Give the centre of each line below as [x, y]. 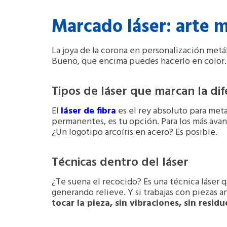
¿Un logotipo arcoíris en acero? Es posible [134, 133]
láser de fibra [88, 111]
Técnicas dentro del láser [120, 163]
